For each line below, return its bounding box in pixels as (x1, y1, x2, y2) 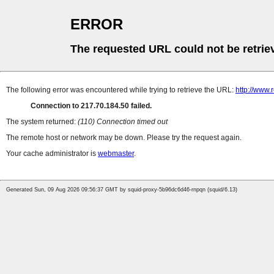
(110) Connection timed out (78, 117, 168, 127)
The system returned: (6, 117, 78, 127)
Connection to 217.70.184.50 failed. (31, 102, 152, 111)
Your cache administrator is (6, 149, 98, 158)
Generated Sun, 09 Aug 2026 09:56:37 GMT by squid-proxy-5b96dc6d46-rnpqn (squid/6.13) (6, 187, 237, 193)
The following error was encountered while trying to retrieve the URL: (6, 86, 235, 95)
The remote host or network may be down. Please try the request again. (6, 133, 242, 143)
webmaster (98, 149, 134, 158)
